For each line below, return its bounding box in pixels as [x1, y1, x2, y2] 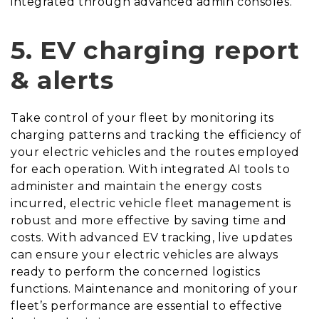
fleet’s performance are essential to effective [11, 299, 283, 313]
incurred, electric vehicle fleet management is [11, 197, 291, 211]
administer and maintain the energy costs [11, 179, 262, 194]
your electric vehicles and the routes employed [11, 145, 300, 159]
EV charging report [39, 35, 300, 66]
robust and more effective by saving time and [11, 214, 287, 228]
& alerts [11, 65, 114, 96]
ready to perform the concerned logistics [11, 265, 261, 279]
